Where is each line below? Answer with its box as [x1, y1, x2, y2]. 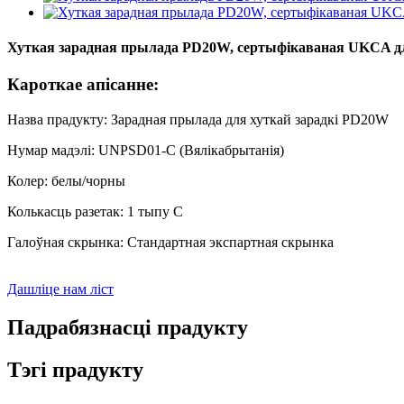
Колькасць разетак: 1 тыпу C [7, 204, 183, 220]
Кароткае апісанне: [7, 75, 159, 95]
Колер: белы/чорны [7, 173, 125, 189]
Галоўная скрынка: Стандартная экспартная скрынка [7, 234, 334, 251]
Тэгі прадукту [7, 357, 143, 381]
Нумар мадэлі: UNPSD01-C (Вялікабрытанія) [7, 142, 284, 159]
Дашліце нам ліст [7, 281, 114, 298]
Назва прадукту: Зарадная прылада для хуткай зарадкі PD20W [7, 112, 389, 128]
